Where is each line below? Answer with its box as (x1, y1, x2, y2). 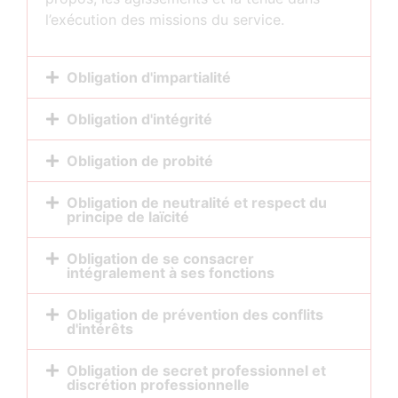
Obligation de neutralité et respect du (67, 194, 327, 212)
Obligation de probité (67, 152, 213, 171)
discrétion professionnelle (67, 376, 250, 394)
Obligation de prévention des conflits (67, 306, 323, 324)
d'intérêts (67, 320, 133, 338)
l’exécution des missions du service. (45, 10, 284, 28)
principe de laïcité (67, 208, 189, 227)
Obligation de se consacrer (67, 250, 254, 268)
